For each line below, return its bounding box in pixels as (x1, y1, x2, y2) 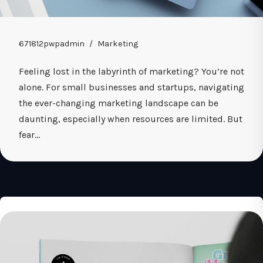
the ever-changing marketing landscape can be (19, 97, 218, 109)
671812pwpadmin (19, 39, 85, 49)
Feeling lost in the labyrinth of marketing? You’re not (19, 66, 244, 77)
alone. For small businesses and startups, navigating (19, 82, 244, 93)
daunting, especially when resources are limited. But (19, 113, 242, 124)
